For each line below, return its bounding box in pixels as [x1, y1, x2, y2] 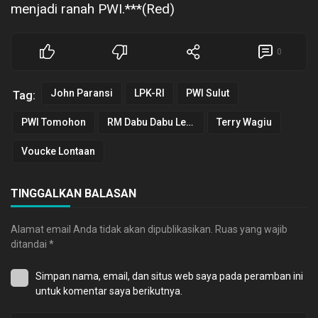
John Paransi [50, 87, 113, 99]
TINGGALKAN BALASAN [11, 186, 136, 200]
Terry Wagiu [216, 116, 272, 128]
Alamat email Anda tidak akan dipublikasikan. [11, 223, 213, 235]
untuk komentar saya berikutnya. [35, 285, 182, 297]
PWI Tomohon [21, 116, 86, 128]
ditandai [11, 238, 49, 250]
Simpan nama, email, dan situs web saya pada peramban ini [35, 270, 303, 282]
